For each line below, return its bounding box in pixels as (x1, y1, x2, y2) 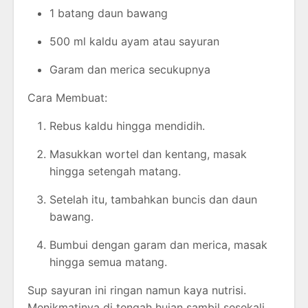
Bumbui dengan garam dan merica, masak (49, 237, 267, 252)
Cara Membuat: (27, 90, 107, 104)
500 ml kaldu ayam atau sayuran (49, 34, 219, 48)
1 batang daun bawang (49, 5, 168, 20)
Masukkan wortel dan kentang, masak (49, 146, 247, 161)
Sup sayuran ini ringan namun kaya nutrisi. (27, 283, 246, 297)
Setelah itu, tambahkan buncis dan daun (49, 192, 257, 206)
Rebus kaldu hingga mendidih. (49, 118, 205, 133)
